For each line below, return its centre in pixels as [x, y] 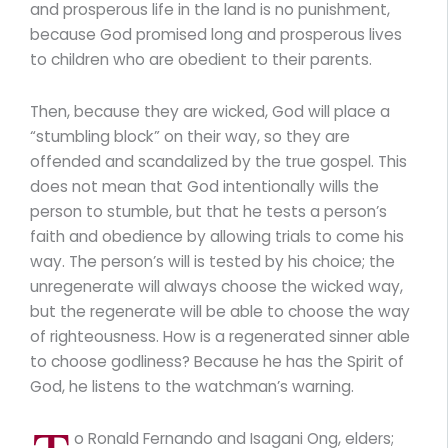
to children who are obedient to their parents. [201, 59]
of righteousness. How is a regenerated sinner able [220, 336]
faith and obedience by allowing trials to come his [217, 236]
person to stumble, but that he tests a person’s [208, 211]
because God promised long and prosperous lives [216, 34]
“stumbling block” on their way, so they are [190, 136]
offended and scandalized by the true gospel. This [218, 161]
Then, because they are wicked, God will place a [210, 111]
